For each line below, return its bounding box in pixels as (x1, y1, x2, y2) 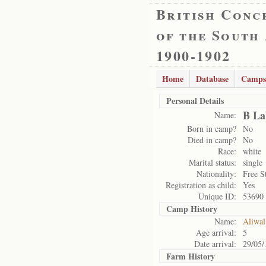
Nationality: (197, 168, 236, 179)
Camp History (166, 202, 217, 215)
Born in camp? (187, 123, 236, 134)
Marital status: (189, 157, 236, 168)
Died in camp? (188, 134, 236, 145)
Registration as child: (166, 179, 236, 191)
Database (196, 72, 229, 85)
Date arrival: (194, 238, 236, 249)
